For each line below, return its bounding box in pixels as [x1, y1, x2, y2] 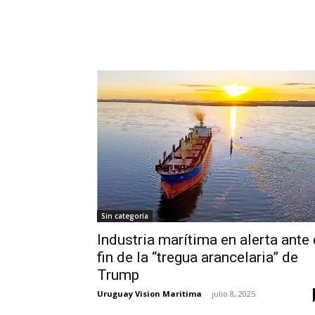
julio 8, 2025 [212, 288, 255, 299]
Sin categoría [101, 210, 148, 221]
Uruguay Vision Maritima [97, 288, 202, 299]
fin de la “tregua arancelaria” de [97, 248, 298, 266]
